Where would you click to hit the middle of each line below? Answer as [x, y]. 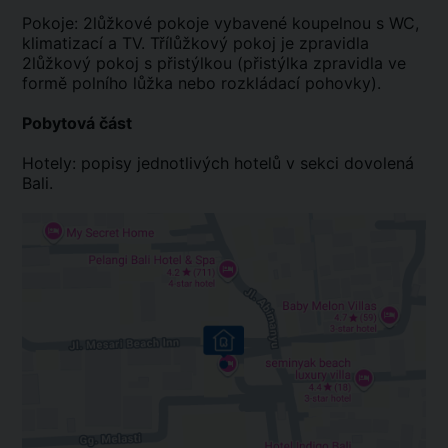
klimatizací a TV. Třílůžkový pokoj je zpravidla [195, 42]
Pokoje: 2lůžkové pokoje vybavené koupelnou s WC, [220, 22]
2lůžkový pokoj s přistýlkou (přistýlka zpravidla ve [214, 62]
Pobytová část [77, 122]
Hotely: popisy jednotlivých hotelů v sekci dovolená [218, 162]
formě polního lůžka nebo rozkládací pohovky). [201, 82]
